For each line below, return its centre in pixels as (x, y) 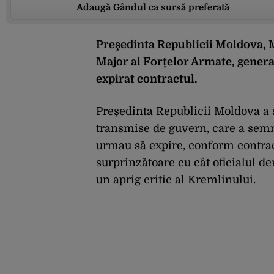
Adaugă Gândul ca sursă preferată (153, 8)
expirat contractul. (146, 79)
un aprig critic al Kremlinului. (176, 180)
